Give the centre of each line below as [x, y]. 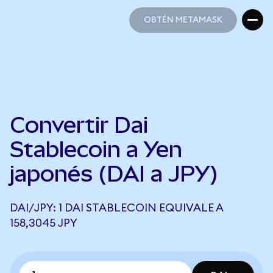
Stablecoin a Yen [96, 149]
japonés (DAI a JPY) [114, 174]
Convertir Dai [79, 125]
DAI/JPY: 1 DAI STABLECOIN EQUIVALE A [116, 208]
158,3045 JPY [44, 223]
